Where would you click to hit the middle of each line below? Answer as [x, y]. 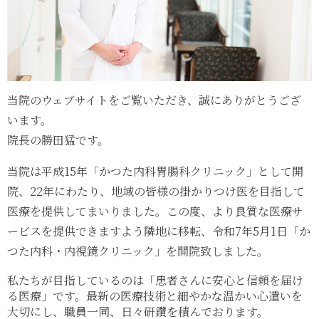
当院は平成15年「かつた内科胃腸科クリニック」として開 [155, 172]
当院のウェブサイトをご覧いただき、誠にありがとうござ [154, 100]
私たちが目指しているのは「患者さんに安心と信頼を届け [155, 281]
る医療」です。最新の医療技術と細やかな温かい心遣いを [155, 296]
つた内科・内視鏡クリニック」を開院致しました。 [138, 251]
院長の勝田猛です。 [58, 140]
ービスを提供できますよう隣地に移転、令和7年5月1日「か [159, 231]
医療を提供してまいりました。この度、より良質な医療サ [155, 211]
